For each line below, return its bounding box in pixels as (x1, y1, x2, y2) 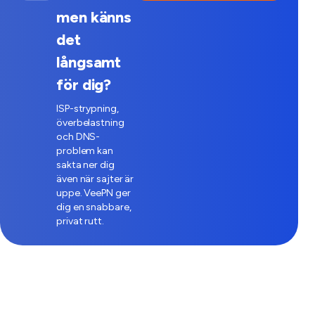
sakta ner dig (56, 159, 115, 171)
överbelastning (56, 117, 124, 129)
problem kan (56, 145, 113, 157)
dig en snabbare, (56, 201, 131, 213)
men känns (56, 8, 132, 27)
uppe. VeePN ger (56, 187, 131, 199)
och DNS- (56, 131, 101, 143)
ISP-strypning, (56, 103, 119, 115)
